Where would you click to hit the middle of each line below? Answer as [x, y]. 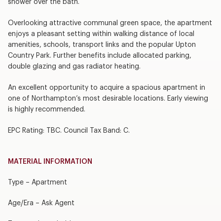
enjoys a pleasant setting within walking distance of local [101, 34]
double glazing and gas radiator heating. [74, 66]
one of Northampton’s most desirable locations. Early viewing [108, 98]
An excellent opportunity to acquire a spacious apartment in [106, 88]
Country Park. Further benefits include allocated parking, [99, 55]
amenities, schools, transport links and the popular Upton [102, 45]
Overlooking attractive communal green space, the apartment [110, 23]
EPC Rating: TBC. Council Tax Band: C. [69, 130]
